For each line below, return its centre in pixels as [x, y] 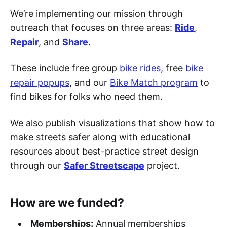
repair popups [40, 82]
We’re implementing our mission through [97, 13]
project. [162, 165]
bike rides [140, 68]
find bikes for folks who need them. [86, 96]
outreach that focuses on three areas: [92, 27]
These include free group [65, 68]
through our [37, 165]
